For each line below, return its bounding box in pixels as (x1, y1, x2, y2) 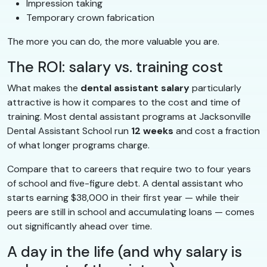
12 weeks (131, 125, 173, 138)
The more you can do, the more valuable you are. (7, 35, 219, 48)
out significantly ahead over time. (7, 220, 152, 233)
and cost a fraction (173, 125, 260, 138)
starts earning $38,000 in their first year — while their (7, 191, 240, 204)
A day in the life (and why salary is (7, 242, 242, 262)
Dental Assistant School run (7, 125, 131, 138)
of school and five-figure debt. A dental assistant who (7, 177, 243, 190)
